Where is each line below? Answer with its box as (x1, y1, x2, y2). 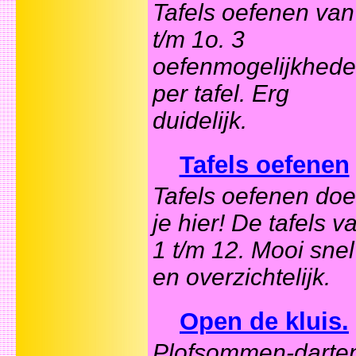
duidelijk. (153, 107, 247, 134)
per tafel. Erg (153, 80, 289, 107)
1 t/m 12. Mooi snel (153, 237, 354, 264)
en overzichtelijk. (153, 264, 331, 291)
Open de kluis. (180, 308, 349, 336)
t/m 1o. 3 (153, 26, 245, 53)
